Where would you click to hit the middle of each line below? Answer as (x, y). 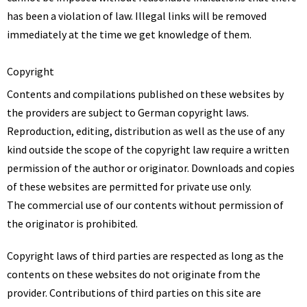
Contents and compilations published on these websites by (145, 94)
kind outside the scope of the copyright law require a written (148, 149)
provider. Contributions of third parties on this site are (134, 293)
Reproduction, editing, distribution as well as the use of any (146, 131)
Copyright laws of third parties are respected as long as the (145, 256)
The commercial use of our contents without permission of (145, 205)
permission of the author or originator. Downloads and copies (151, 168)
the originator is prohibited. (72, 223)
